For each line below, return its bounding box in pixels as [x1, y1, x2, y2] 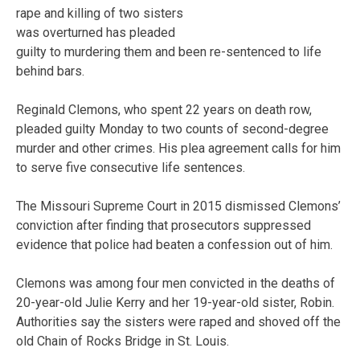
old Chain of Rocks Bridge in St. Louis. [16, 333, 229, 349]
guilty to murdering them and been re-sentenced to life [16, 43, 321, 59]
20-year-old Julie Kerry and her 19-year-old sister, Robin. [16, 294, 334, 310]
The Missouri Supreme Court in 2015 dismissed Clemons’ [16, 198, 341, 214]
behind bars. [16, 63, 84, 79]
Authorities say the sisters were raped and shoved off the [16, 313, 341, 329]
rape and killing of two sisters [16, 5, 183, 21]
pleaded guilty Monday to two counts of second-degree [16, 121, 329, 137]
